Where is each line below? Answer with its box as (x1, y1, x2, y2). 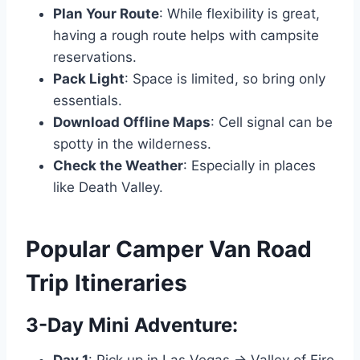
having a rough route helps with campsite (53, 27, 319, 44)
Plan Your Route (53, 6, 159, 22)
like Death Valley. (53, 179, 163, 196)
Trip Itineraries (26, 269, 187, 297)
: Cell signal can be (211, 114, 333, 131)
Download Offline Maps (53, 114, 211, 131)
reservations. (53, 49, 137, 66)
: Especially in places (183, 157, 316, 174)
